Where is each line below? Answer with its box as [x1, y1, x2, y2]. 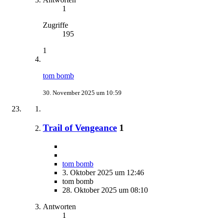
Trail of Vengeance [43, 122, 117, 133]
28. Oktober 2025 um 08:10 [62, 186, 148, 195]
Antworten [43, 202, 76, 211]
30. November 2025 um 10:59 [43, 89, 122, 96]
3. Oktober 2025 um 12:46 [62, 168, 144, 177]
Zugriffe [43, 21, 68, 29]
